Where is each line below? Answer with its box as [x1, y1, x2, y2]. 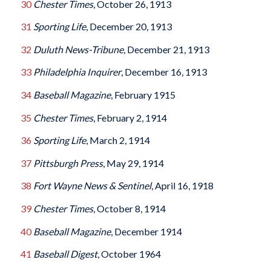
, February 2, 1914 [93, 111, 167, 123]
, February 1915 [110, 89, 175, 100]
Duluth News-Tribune [33, 43, 123, 55]
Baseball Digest [33, 248, 97, 260]
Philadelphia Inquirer [33, 66, 121, 78]
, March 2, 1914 [85, 134, 150, 146]
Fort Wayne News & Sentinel [33, 180, 151, 192]
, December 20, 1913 [85, 21, 172, 33]
